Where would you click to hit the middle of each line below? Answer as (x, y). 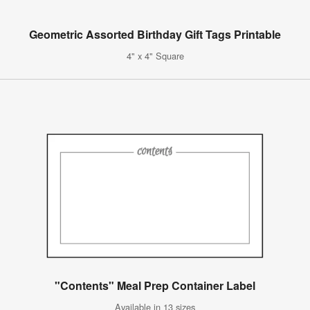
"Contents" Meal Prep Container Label (155, 285)
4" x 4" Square (155, 55)
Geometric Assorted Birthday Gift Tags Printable (155, 34)
